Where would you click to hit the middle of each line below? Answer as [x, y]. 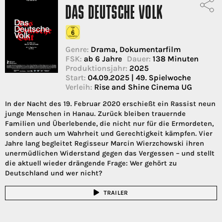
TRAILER [116, 193]
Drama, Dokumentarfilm [135, 49]
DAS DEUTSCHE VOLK [114, 14]
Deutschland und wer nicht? [54, 173]
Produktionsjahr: [96, 68]
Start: [76, 77]
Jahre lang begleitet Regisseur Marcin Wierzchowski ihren [105, 143]
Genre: [77, 49]
